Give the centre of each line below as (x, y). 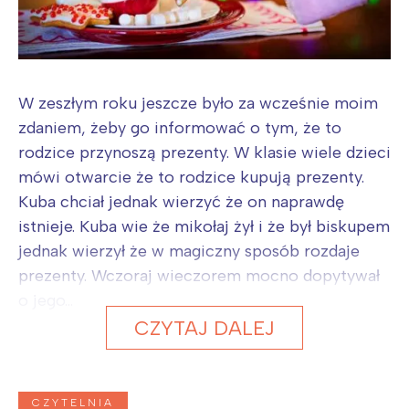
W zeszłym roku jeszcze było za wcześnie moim (198, 104)
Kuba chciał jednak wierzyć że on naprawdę (181, 202)
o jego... (46, 301)
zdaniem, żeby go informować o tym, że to (180, 128)
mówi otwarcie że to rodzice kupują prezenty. (191, 178)
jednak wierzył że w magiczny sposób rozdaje (189, 252)
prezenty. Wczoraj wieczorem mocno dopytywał (199, 276)
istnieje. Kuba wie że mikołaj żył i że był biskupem (204, 227)
